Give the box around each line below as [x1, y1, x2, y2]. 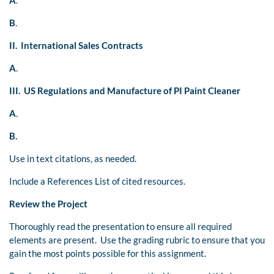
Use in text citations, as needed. [9, 153, 136, 165]
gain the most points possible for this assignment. [9, 248, 206, 259]
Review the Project [9, 198, 87, 210]
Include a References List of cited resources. [9, 176, 185, 187]
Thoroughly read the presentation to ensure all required [9, 221, 232, 232]
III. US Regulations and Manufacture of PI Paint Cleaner [9, 85, 240, 97]
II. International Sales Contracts [9, 40, 143, 51]
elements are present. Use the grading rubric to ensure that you [9, 234, 265, 246]
